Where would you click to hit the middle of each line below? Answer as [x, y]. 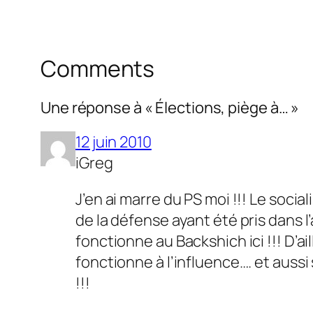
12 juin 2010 [114, 142]
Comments [98, 68]
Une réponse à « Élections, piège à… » [170, 108]
